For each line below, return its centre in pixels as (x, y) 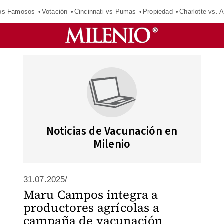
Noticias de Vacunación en (112, 131)
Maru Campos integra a (91, 195)
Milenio (112, 144)
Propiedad (158, 11)
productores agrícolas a (91, 208)
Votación (55, 11)
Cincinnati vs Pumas (105, 11)
